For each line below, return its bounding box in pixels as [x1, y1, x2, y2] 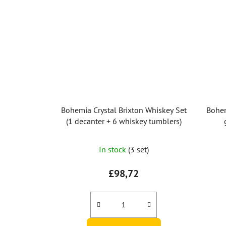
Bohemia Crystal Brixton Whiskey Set [61, 105, 187, 116]
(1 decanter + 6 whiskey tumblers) [66, 116, 182, 127]
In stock [98, 144, 128, 155]
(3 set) [128, 144, 149, 155]
